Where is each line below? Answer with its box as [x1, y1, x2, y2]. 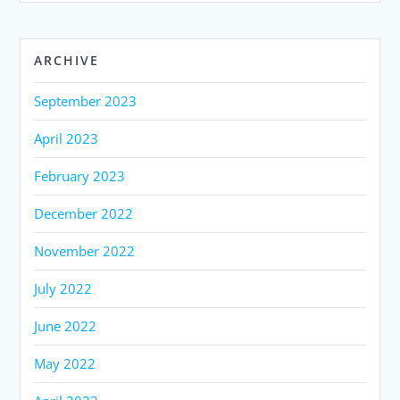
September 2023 [34, 91, 137, 110]
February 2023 [34, 166, 126, 185]
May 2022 [34, 354, 96, 372]
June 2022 [34, 316, 97, 335]
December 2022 [34, 204, 134, 222]
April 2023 [34, 129, 99, 147]
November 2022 [34, 241, 136, 260]
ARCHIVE [34, 51, 100, 69]
